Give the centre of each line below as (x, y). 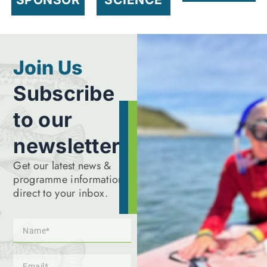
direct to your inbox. (61, 193)
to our (43, 119)
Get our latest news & (62, 165)
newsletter (67, 145)
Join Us (48, 67)
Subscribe (64, 93)
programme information (69, 179)
